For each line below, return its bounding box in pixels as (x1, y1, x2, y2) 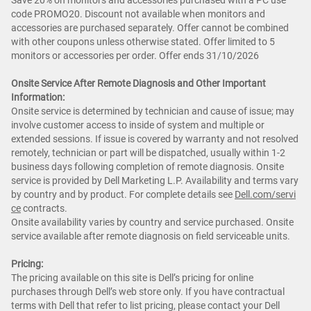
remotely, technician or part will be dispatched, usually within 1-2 (11, 147, 285, 159)
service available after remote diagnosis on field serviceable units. (11, 230, 290, 242)
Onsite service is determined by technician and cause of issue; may (11, 106, 294, 117)
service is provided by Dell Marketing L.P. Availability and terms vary (11, 175, 299, 187)
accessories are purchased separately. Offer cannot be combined (11, 22, 289, 34)
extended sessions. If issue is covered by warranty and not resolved (11, 133, 299, 145)
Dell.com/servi (235, 189, 296, 201)
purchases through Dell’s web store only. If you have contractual (11, 286, 285, 298)
